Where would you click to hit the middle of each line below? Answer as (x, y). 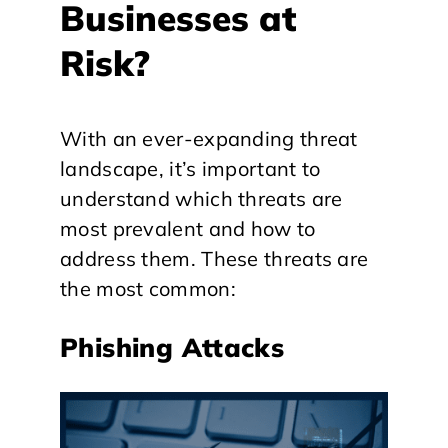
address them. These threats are (214, 258)
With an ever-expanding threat (209, 138)
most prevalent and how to (188, 228)
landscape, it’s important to (190, 168)
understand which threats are (201, 198)
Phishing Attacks (172, 347)
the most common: (148, 288)
